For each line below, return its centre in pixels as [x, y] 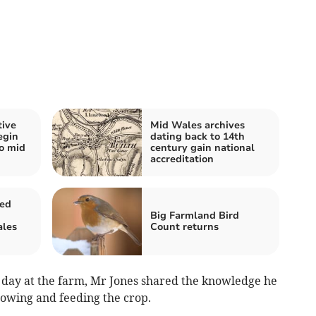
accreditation [182, 159]
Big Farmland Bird [195, 215]
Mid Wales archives [197, 125]
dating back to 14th [197, 136]
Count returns [184, 226]
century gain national [202, 147]
